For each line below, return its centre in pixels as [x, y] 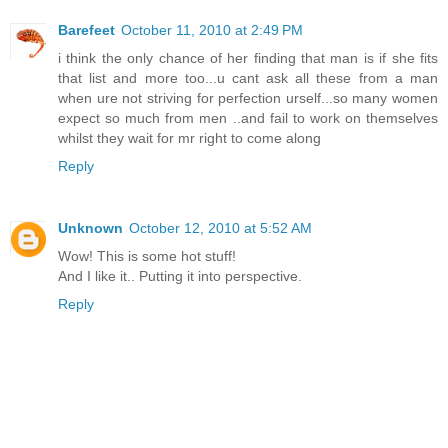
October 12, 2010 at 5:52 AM [220, 228]
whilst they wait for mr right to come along [189, 138]
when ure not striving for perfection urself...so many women [248, 98]
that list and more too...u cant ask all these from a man [248, 78]
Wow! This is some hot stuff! [147, 256]
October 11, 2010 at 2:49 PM [212, 30]
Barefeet [86, 30]
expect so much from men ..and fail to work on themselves [248, 118]
